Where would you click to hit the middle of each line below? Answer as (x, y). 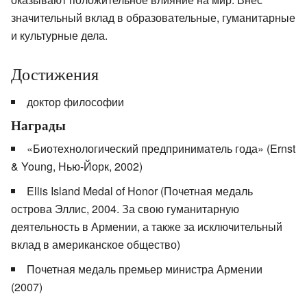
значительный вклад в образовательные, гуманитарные (153, 18)
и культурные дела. (59, 36)
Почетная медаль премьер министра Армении (145, 269)
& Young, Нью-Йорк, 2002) (77, 167)
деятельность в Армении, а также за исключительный (147, 227)
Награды (38, 126)
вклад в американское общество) (96, 245)
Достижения (55, 74)
